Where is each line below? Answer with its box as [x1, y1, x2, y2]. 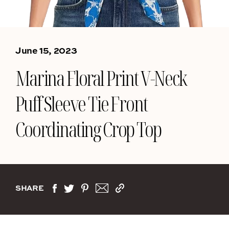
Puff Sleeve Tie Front [15, 89, 147, 118]
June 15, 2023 [15, 43, 77, 57]
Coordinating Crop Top [15, 115, 161, 143]
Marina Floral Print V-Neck [15, 64, 187, 92]
